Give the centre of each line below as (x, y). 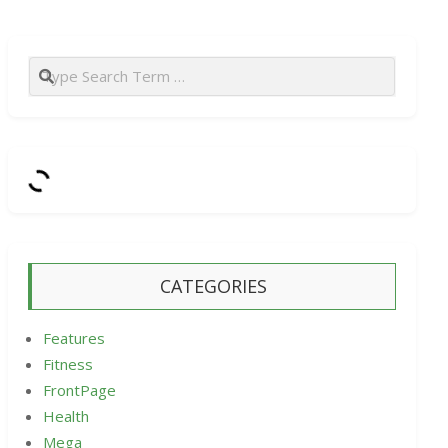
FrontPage (79, 390)
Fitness (68, 364)
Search (53, 66)
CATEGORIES (213, 286)
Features (74, 338)
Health (66, 416)
